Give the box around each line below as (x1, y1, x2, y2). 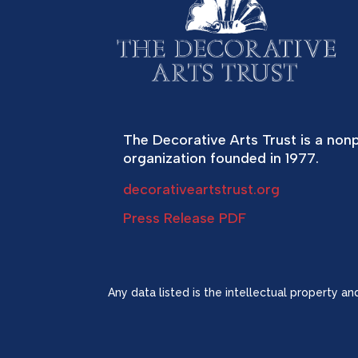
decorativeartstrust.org (123, 180, 280, 198)
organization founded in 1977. (123, 149, 320, 167)
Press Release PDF (123, 209, 247, 227)
